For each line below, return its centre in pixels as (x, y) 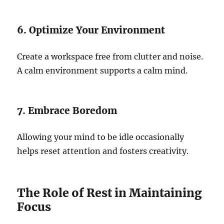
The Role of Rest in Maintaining (110, 193)
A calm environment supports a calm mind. (102, 71)
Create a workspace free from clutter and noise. (110, 57)
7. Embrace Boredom (67, 111)
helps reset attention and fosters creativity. (103, 151)
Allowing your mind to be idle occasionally (101, 137)
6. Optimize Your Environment (91, 30)
